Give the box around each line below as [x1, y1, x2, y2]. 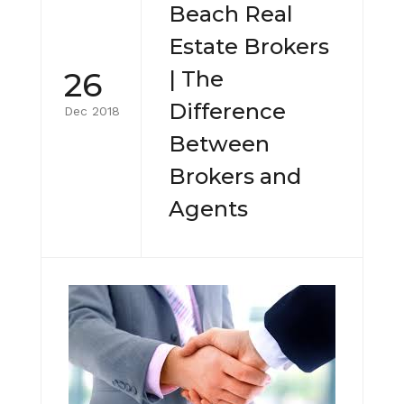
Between [169, 130, 270, 157]
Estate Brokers [169, 32, 329, 60]
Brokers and [169, 162, 301, 189]
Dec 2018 [64, 104, 120, 119]
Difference [169, 97, 286, 124]
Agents [169, 195, 248, 222]
